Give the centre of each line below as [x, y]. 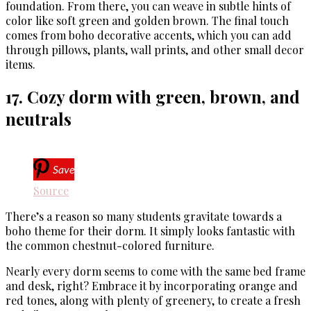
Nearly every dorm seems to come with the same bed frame [155, 271]
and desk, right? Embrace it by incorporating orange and [152, 285]
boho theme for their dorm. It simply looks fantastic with [150, 230]
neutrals [39, 118]
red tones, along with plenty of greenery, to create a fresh [153, 300]
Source [51, 190]
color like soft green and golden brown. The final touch [147, 20]
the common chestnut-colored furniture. [110, 245]
